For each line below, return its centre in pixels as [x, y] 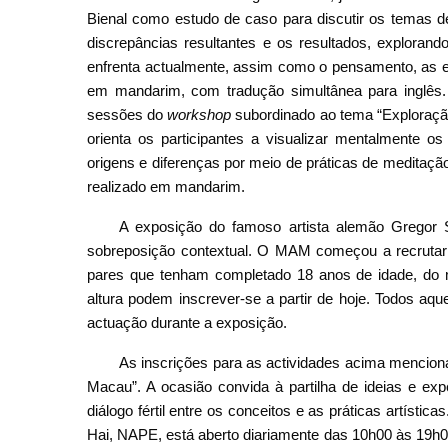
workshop [199, 115]
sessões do [127, 115]
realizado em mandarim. [170, 187]
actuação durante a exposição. [187, 323]
